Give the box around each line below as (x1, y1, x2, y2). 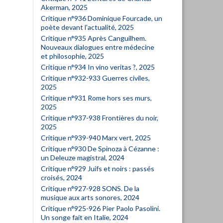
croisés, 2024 (41, 173, 82, 182)
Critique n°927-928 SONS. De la (41, 184, 139, 193)
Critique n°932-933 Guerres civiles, (41, 74, 150, 82)
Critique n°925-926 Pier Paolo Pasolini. (41, 204, 160, 213)
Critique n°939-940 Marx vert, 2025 (41, 133, 151, 142)
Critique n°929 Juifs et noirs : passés (41, 164, 154, 173)
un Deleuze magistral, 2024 (41, 153, 124, 162)
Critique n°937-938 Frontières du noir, (41, 113, 158, 122)
